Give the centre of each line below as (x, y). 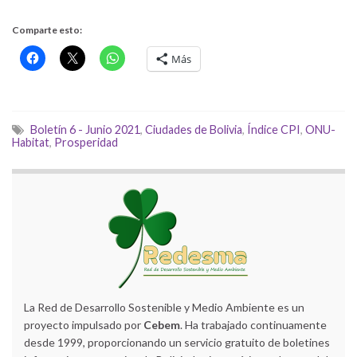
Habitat (31, 143)
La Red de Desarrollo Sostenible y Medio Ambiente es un (164, 308)
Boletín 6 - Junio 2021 (85, 130)
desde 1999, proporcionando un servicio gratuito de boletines (177, 343)
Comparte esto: (47, 30)
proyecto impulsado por (84, 325)
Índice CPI (274, 130)
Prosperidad (86, 143)
